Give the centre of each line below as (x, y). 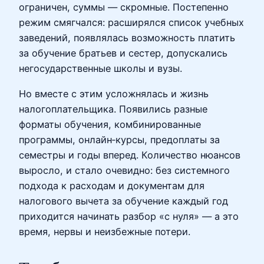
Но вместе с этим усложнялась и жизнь (114, 93)
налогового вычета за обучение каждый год (123, 201)
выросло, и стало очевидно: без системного (124, 170)
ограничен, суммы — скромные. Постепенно (124, 7)
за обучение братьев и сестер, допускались (123, 53)
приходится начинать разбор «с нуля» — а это (129, 216)
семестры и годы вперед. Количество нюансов (130, 155)
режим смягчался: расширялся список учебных (131, 23)
